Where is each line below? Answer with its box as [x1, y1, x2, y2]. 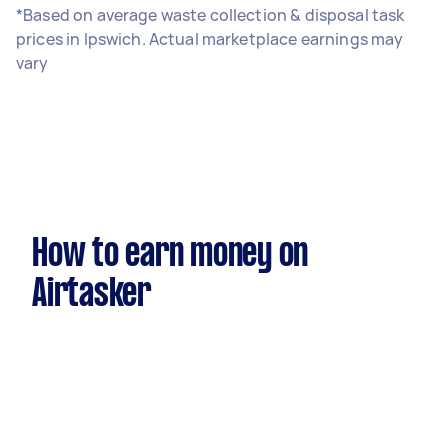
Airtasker [32, 277, 151, 313]
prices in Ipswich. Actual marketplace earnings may [16, 28, 404, 50]
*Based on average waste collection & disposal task [16, 4, 405, 26]
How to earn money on [32, 237, 308, 273]
